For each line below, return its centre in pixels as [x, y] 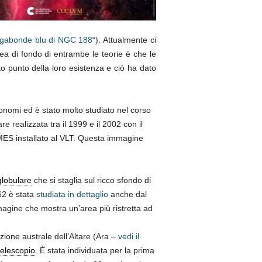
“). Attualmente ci [124, 40]
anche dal [127, 194]
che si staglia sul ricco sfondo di [91, 180]
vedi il [128, 237]
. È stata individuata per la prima [94, 251]
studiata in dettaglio [72, 194]
